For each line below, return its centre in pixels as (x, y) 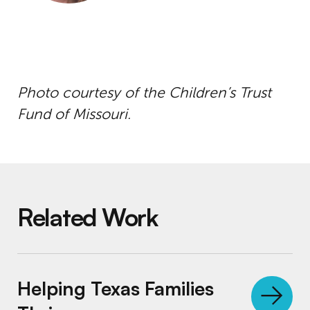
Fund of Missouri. (74, 114)
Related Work (88, 217)
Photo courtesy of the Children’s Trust (144, 93)
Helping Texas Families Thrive (113, 265)
